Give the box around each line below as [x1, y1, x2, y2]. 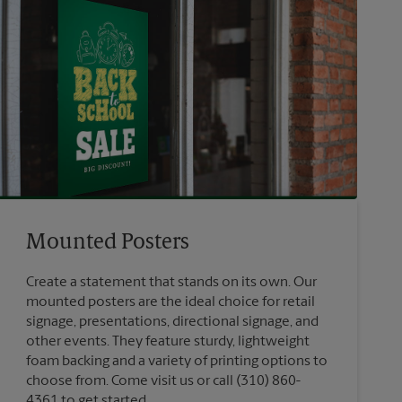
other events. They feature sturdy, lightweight [25, 334, 310, 349]
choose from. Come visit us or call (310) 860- [25, 373, 301, 389]
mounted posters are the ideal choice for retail [25, 294, 315, 310]
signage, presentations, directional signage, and [25, 314, 319, 329]
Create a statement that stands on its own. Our [25, 275, 317, 290]
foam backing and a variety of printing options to [25, 354, 328, 369]
